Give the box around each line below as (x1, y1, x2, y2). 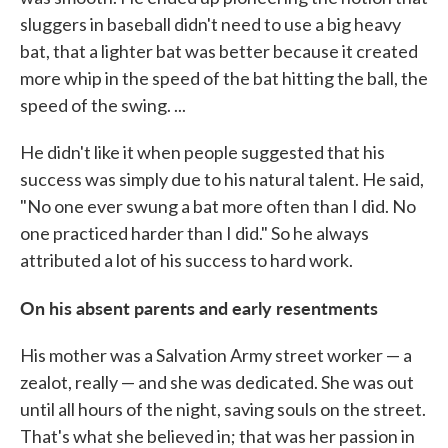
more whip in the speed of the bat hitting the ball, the (20, 67, 428, 89)
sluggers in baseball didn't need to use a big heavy (20, 13, 401, 35)
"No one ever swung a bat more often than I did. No (20, 195, 416, 217)
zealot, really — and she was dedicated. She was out (20, 371, 414, 393)
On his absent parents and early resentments (20, 295, 378, 320)
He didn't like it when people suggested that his (20, 141, 385, 163)
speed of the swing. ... (20, 94, 186, 116)
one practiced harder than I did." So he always (20, 222, 369, 244)
